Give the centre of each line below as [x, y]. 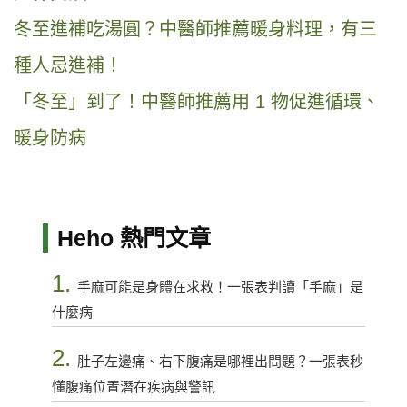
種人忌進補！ [68, 66]
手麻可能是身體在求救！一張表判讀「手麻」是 [220, 287]
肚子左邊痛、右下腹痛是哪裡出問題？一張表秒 [220, 362]
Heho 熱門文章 [134, 238]
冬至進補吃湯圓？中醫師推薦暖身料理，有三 [195, 30]
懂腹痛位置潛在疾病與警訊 [133, 387]
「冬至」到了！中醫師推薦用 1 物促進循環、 [197, 102]
